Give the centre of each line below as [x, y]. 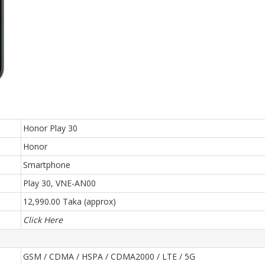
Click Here [43, 220]
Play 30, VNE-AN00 [59, 183]
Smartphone [47, 165]
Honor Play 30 [50, 128]
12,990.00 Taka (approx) [70, 201]
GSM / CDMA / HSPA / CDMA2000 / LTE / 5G [109, 256]
